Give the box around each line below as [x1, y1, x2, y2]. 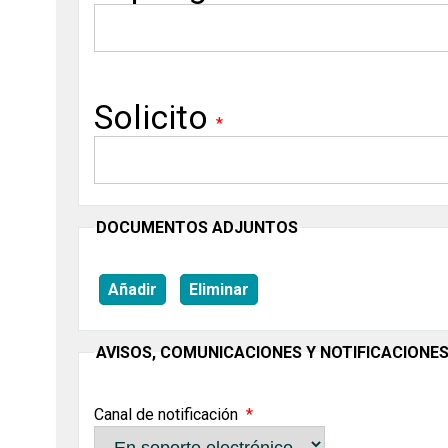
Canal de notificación [94, 404, 239, 424]
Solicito [94, 97, 209, 137]
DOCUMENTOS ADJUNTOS [96, 217, 299, 237]
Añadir [108, 279, 158, 299]
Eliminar [189, 279, 250, 299]
